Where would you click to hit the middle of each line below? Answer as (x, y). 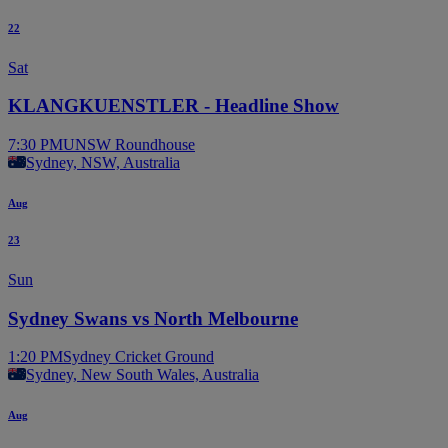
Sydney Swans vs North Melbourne (153, 318)
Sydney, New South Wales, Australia (142, 375)
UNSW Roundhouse (129, 145)
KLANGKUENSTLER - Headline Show (173, 106)
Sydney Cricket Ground (138, 357)
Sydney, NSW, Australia (103, 163)
